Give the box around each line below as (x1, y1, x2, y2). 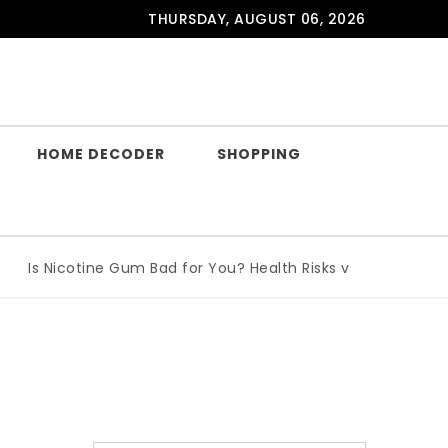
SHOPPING (216, 144, 301, 164)
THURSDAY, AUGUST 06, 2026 (148, 9, 366, 29)
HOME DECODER (37, 144, 165, 164)
